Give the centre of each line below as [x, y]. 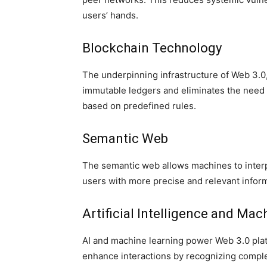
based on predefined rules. [139, 106]
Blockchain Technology [152, 48]
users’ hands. [110, 15]
